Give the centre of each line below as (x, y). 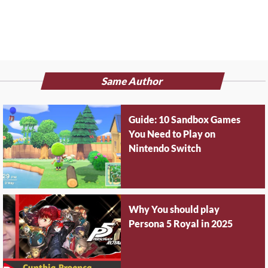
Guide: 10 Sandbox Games (185, 120)
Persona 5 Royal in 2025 (181, 224)
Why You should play (174, 210)
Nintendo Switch (165, 149)
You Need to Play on (172, 135)
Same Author (133, 82)
